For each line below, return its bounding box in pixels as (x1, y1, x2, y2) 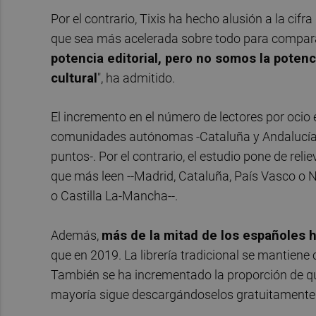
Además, (51, 227, 102, 243)
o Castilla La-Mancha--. (51, 188, 178, 204)
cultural (51, 70, 97, 85)
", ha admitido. (97, 70, 175, 85)
